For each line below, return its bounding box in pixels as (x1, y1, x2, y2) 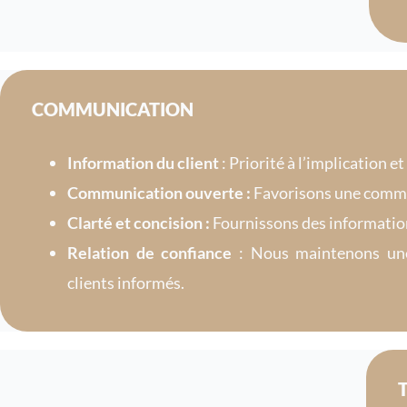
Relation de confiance (67, 242, 233, 263)
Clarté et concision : (67, 212, 210, 233)
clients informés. (67, 272, 184, 293)
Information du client (67, 152, 219, 173)
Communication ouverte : (67, 182, 251, 203)
